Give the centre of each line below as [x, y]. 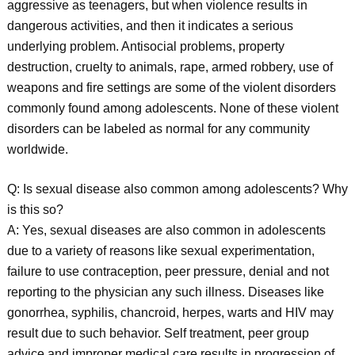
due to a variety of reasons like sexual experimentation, [160, 251]
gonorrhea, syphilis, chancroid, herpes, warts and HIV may [170, 313]
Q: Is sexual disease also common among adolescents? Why [177, 189]
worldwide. [37, 149]
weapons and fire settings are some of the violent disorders [171, 88]
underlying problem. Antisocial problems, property [145, 46]
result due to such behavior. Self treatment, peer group [158, 333]
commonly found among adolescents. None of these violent [172, 108]
